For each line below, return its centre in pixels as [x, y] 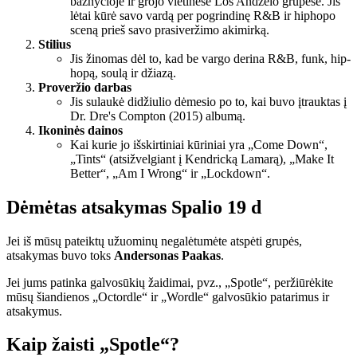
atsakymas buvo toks [60, 255]
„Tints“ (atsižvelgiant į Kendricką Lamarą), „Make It [202, 159]
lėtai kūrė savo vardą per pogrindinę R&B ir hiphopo [203, 15]
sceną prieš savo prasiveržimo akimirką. [170, 29]
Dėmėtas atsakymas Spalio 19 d [134, 207]
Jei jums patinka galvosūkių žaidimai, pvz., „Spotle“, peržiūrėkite [170, 282]
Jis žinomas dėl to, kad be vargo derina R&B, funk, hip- [210, 58]
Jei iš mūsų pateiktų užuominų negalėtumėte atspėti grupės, [154, 241]
